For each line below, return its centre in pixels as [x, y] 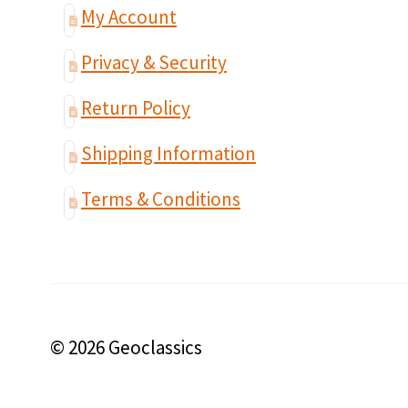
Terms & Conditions [160, 199]
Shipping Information [168, 154]
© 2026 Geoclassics [126, 347]
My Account [128, 17]
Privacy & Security [153, 63]
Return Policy [135, 108]
